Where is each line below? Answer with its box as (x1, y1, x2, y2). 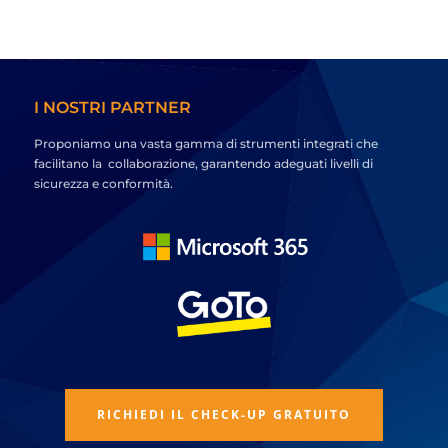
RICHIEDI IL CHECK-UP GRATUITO (96, 406, 351, 424)
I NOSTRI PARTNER (34, 98, 192, 117)
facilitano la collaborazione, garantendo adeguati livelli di (34, 156, 374, 171)
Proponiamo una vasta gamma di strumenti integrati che (34, 136, 379, 151)
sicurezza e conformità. (34, 176, 174, 191)
